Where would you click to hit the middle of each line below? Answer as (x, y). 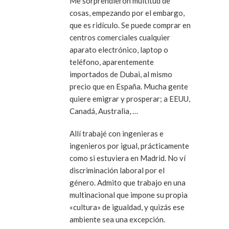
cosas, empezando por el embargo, (127, 13)
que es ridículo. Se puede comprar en (130, 25)
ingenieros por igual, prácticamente (129, 145)
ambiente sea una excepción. (117, 219)
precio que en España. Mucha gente (129, 86)
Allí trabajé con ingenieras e (117, 133)
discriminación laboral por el (117, 170)
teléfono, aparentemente (112, 62)
